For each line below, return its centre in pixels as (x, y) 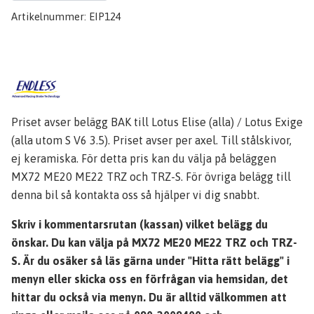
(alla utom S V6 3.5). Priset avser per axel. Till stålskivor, (151, 140)
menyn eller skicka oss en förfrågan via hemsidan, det (150, 279)
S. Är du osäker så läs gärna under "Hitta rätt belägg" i (150, 260)
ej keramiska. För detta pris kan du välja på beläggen (144, 158)
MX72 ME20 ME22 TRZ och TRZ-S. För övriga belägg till (151, 176)
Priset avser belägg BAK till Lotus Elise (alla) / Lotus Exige (157, 122)
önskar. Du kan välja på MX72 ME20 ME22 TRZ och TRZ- (154, 242)
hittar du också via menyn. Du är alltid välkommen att (149, 297)
